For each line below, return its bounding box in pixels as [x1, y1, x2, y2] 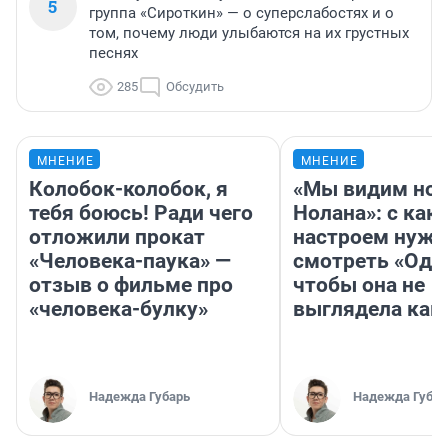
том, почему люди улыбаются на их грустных [89, 23, 409, 42]
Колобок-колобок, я [29, 176, 228, 201]
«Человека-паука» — [29, 248, 231, 273]
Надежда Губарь [89, 388, 190, 404]
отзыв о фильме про [29, 272, 233, 297]
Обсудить [166, 78, 224, 94]
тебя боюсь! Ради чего [29, 200, 253, 225]
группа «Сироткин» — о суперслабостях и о [89, 3, 394, 22]
